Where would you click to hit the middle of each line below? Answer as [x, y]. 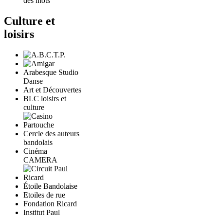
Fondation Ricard [50, 203]
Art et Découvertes [52, 90]
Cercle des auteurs [51, 133]
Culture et [29, 21]
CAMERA [40, 160]
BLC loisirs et [45, 98]
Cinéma [35, 151]
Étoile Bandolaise [50, 186]
